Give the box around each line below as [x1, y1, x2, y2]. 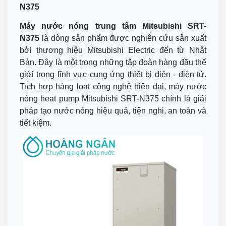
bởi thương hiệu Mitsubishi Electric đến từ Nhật [20, 45, 206, 54]
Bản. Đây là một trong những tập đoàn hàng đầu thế [20, 58, 206, 67]
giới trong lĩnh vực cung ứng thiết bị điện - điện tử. [20, 70, 206, 79]
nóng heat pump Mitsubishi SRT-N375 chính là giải [20, 94, 206, 103]
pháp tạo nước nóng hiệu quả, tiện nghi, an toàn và [20, 106, 206, 115]
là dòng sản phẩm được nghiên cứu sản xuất [39, 33, 206, 42]
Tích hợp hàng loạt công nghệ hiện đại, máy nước [20, 82, 206, 91]
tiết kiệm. [20, 118, 55, 127]
